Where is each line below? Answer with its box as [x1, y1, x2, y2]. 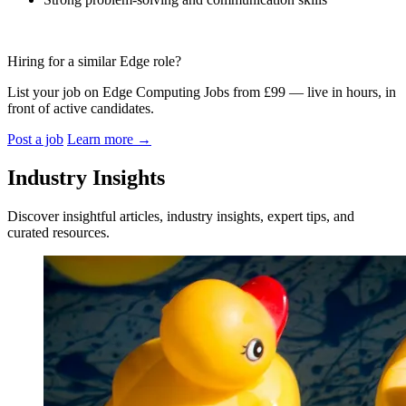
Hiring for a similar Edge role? [7, 53, 181, 69]
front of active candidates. [7, 100, 154, 116]
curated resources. [7, 224, 110, 240]
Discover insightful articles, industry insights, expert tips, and [7, 208, 354, 224]
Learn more [67, 130, 137, 147]
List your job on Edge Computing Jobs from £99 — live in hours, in [7, 83, 396, 100]
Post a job [7, 130, 63, 147]
